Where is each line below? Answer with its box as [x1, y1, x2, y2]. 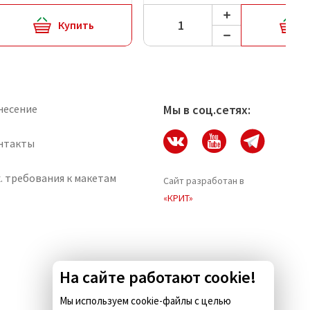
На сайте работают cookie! [60, 266, 256, 288]
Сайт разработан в [163, 174, 244, 187]
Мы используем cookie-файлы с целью [60, 294, 231, 307]
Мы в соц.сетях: [163, 102, 250, 118]
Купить [57, 18, 94, 33]
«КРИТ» [163, 192, 193, 204]
